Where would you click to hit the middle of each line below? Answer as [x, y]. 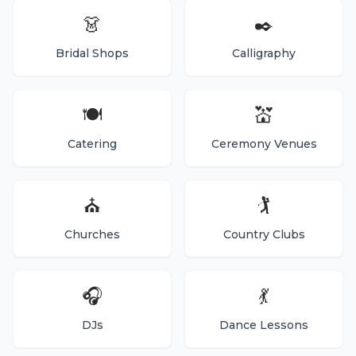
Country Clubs [264, 234]
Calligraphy [264, 53]
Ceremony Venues [264, 144]
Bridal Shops [92, 53]
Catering [92, 144]
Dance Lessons [264, 325]
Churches [92, 234]
